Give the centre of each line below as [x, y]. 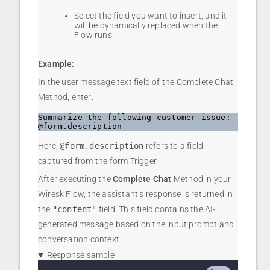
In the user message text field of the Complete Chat [136, 82]
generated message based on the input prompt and [136, 224]
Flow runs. [94, 35]
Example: [56, 64]
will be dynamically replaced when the [146, 26]
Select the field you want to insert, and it [151, 16]
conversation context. [80, 240]
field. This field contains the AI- [156, 209]
